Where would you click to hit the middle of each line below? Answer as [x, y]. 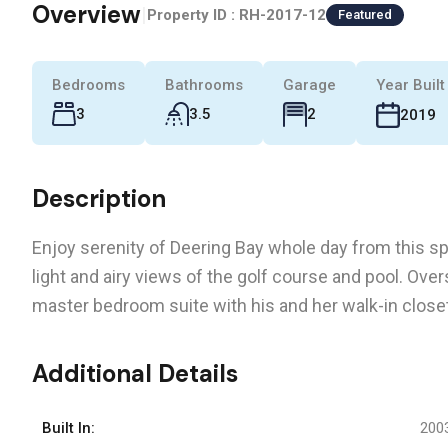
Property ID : [193, 14]
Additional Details [135, 373]
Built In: [68, 427]
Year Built [410, 84]
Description [99, 198]
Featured [365, 14]
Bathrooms [204, 84]
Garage [309, 84]
